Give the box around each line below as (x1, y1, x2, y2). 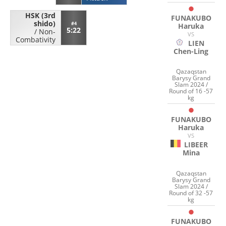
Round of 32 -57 (169, 188, 213, 197)
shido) (34, 18, 55, 28)
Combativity (16, 34, 55, 44)
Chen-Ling (174, 46, 209, 56)
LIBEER (184, 140, 208, 150)
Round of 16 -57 (169, 87, 213, 96)
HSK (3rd (25, 10, 55, 20)
